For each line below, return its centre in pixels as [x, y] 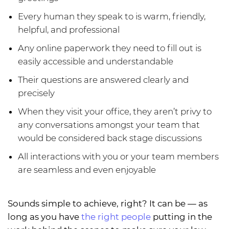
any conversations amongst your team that [109, 125]
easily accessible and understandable [96, 62]
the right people [116, 217]
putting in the [181, 217]
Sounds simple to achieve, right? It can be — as [108, 204]
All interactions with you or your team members [118, 157]
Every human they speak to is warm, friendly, [112, 17]
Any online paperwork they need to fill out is [110, 48]
